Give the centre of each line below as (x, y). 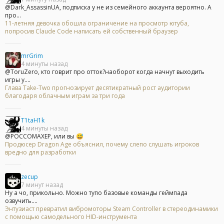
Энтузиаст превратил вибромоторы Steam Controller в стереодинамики (111, 209)
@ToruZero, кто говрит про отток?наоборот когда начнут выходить (105, 72)
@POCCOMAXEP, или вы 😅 (44, 136)
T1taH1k (33, 120)
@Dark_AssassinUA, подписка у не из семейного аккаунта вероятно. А (108, 7)
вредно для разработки (40, 152)
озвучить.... (21, 201)
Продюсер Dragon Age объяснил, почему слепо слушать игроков (102, 144)
